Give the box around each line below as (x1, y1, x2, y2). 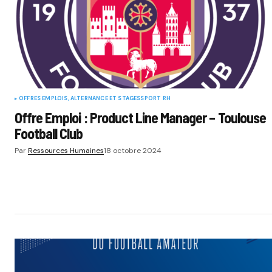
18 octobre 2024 (104, 145, 161, 155)
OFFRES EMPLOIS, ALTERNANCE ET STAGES (19, 94, 141, 102)
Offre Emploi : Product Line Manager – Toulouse (15, 108, 266, 126)
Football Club (15, 124, 83, 142)
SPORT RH (140, 94, 171, 102)
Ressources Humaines (28, 145, 104, 155)
